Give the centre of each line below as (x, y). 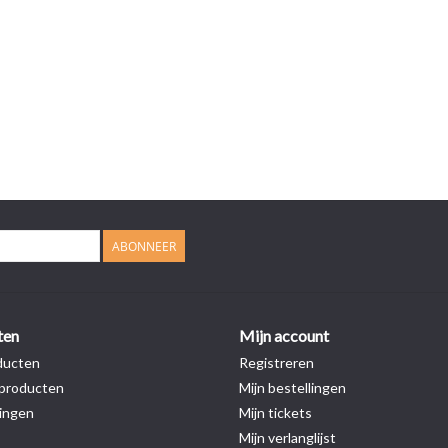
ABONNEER (144, 246)
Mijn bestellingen (292, 387)
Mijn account (284, 335)
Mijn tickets (275, 412)
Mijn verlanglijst (287, 437)
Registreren (276, 362)
